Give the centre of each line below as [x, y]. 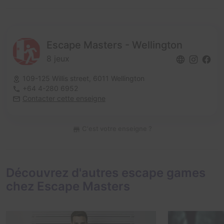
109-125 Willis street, [58, 78]
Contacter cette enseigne [64, 98]
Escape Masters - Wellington [114, 45]
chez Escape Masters [68, 186]
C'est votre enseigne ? [116, 129]
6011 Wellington [119, 78]
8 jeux [58, 59]
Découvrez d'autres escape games [106, 173]
